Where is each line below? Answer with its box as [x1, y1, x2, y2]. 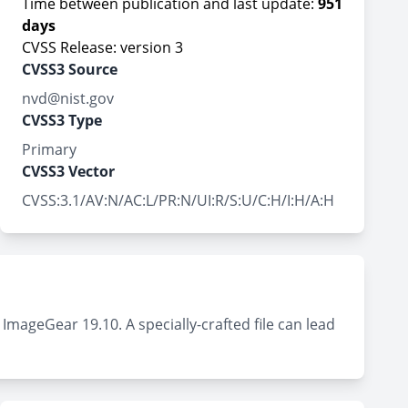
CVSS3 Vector [22, 161, 115, 181]
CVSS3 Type [22, 110, 102, 130]
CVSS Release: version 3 [22, 37, 183, 57]
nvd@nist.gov [22, 88, 114, 108]
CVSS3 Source [22, 59, 117, 79]
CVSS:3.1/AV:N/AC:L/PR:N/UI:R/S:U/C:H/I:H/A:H [22, 190, 334, 210]
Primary [22, 139, 76, 159]
